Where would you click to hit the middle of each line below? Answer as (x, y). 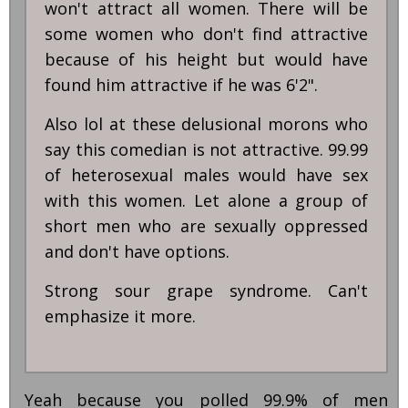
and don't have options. (137, 252)
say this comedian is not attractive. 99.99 (206, 150)
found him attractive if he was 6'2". (181, 85)
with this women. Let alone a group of (206, 201)
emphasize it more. (120, 316)
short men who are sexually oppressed (206, 226)
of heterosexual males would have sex (206, 175)
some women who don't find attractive (206, 34)
